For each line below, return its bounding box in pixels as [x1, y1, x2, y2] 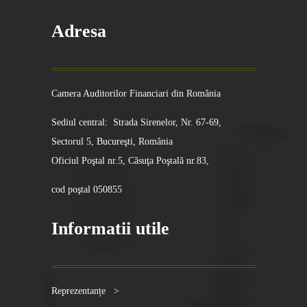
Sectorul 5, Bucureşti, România [51, 136, 173, 147]
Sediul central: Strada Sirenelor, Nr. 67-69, [51, 117, 221, 128]
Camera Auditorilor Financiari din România [51, 88, 221, 99]
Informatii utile [51, 219, 169, 239]
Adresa [51, 21, 106, 42]
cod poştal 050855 [51, 184, 122, 195]
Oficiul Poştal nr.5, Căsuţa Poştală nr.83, [51, 156, 209, 167]
